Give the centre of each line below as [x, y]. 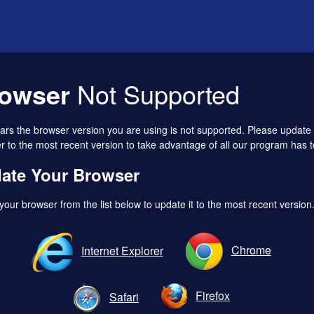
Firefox [213, 295]
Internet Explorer [122, 251]
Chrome [251, 250]
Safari [124, 296]
